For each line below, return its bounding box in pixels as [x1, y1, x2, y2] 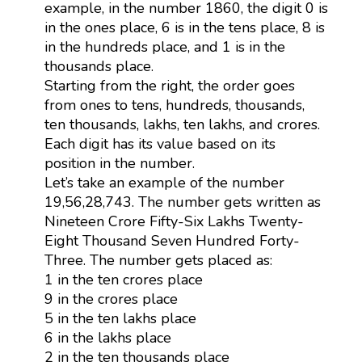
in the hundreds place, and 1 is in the [44, 36, 285, 57]
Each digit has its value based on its [44, 133, 276, 154]
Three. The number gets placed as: [44, 250, 272, 270]
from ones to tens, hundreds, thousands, [44, 95, 305, 115]
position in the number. [44, 153, 195, 173]
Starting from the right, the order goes [44, 75, 295, 95]
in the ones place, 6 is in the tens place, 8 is [44, 17, 325, 37]
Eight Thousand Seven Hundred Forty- [44, 230, 300, 250]
